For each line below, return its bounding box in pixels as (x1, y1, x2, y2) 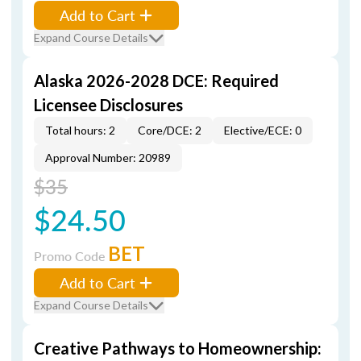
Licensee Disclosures (34, 95, 183, 114)
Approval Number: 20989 (45, 151, 171, 164)
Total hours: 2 (45, 123, 115, 137)
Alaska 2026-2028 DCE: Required (34, 71, 279, 90)
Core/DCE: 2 (138, 123, 201, 137)
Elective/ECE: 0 (224, 123, 301, 137)
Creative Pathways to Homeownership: (34, 338, 322, 358)
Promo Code (34, 247, 108, 265)
